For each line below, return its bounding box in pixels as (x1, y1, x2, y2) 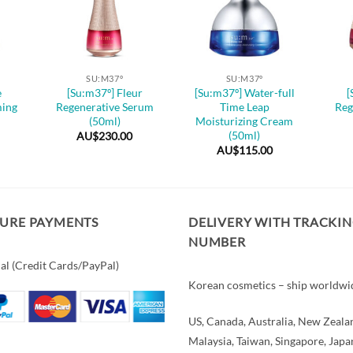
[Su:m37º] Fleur (66, 85, 143, 99)
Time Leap (219, 99, 269, 113)
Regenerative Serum (55, 99, 154, 113)
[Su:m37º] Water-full (194, 85, 295, 99)
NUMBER (188, 233, 246, 249)
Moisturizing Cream (195, 113, 294, 128)
